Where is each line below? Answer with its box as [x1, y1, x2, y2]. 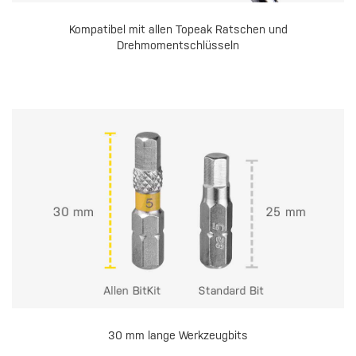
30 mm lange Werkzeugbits [108, 329, 248, 342]
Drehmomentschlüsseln [117, 39, 239, 52]
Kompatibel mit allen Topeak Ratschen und [68, 23, 288, 37]
